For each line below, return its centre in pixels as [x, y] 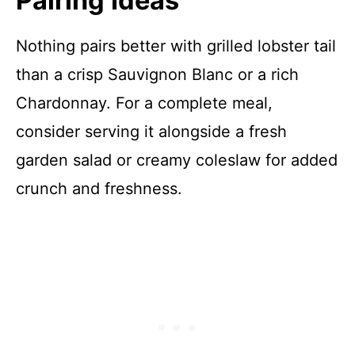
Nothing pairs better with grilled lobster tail [176, 46]
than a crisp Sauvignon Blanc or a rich [157, 74]
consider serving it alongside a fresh [151, 132]
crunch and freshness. [99, 189]
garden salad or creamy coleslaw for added [177, 160]
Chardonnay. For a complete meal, [144, 103]
